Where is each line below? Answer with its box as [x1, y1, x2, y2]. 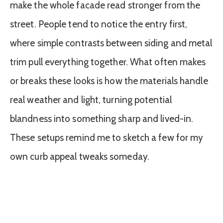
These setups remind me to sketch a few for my [10, 131, 204, 143]
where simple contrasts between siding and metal [10, 37, 213, 49]
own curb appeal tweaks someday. [10, 150, 149, 162]
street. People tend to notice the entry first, [10, 18, 188, 30]
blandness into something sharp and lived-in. [10, 112, 194, 124]
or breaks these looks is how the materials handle [10, 75, 208, 87]
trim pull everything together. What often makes [10, 56, 206, 68]
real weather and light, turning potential [10, 94, 172, 106]
